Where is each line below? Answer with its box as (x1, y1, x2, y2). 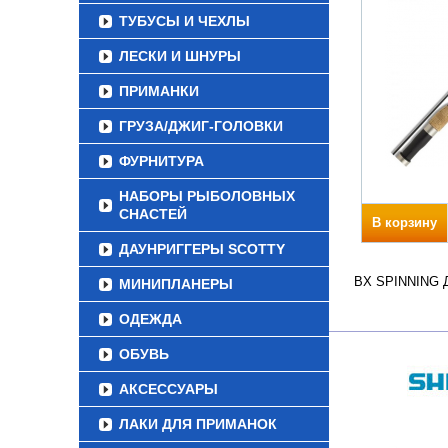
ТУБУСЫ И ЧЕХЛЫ (119, 13, 250, 29)
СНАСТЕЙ (119, 206, 187, 222)
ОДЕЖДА (119, 311, 182, 327)
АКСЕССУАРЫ (119, 381, 218, 397)
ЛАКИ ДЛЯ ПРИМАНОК (119, 416, 277, 432)
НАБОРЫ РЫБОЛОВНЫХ (119, 188, 295, 204)
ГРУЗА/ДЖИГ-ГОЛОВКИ (119, 118, 283, 134)
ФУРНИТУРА (119, 153, 204, 169)
